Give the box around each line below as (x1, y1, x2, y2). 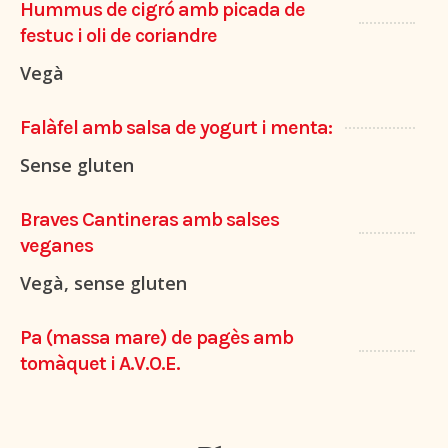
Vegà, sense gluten (20, 271, 187, 296)
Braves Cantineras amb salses (20, 208, 279, 232)
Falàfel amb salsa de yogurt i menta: (20, 116, 332, 140)
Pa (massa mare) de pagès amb (20, 326, 293, 350)
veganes (20, 234, 93, 258)
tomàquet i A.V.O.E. (20, 352, 180, 376)
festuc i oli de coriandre (20, 24, 217, 48)
